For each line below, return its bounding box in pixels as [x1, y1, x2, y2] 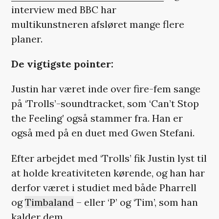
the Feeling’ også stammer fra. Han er [11, 112, 183, 125]
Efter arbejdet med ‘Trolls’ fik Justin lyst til [11, 152, 207, 164]
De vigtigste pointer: [11, 58, 113, 70]
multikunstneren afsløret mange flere [11, 18, 184, 30]
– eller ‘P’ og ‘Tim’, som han [73, 196, 198, 208]
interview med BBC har [11, 3, 116, 16]
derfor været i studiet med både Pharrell [11, 181, 197, 194]
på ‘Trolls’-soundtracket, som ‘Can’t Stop [11, 97, 199, 110]
